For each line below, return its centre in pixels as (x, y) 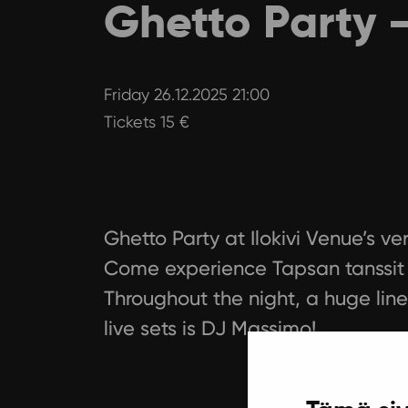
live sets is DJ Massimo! (209, 328)
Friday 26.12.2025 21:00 (186, 94)
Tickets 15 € (146, 121)
